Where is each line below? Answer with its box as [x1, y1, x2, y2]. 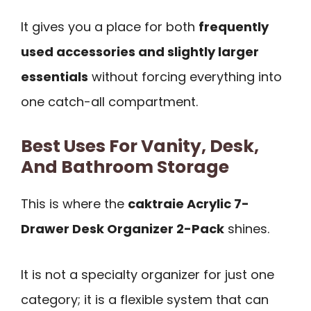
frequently [199, 18, 269, 36]
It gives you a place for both [21, 18, 199, 36]
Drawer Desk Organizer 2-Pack [21, 219, 224, 237]
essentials [21, 68, 88, 86]
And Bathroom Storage [21, 154, 229, 179]
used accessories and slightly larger [21, 43, 259, 61]
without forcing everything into [88, 68, 282, 86]
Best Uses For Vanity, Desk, [21, 133, 259, 158]
